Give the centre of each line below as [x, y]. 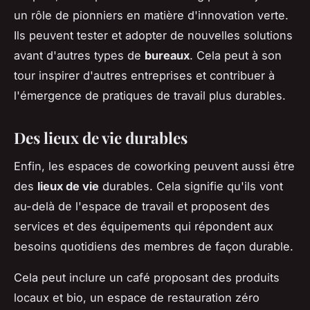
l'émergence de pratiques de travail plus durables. [150, 95]
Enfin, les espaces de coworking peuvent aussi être [154, 166]
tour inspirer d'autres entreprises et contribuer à [144, 75]
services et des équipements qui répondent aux [144, 226]
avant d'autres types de [79, 55]
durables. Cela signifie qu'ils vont [191, 186]
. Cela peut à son [236, 55]
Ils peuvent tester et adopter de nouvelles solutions [153, 35]
